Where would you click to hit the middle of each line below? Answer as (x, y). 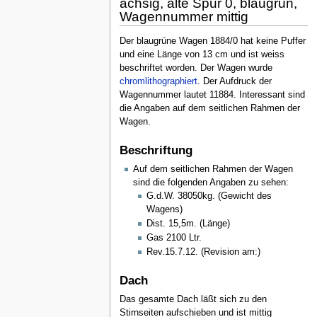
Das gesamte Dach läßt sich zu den (193, 299)
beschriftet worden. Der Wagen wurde (196, 68)
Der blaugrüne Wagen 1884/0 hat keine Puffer (212, 41)
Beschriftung (156, 150)
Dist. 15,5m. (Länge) (188, 223)
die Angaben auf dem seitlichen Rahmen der (209, 108)
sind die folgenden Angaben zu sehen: (211, 182)
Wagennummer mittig (184, 17)
